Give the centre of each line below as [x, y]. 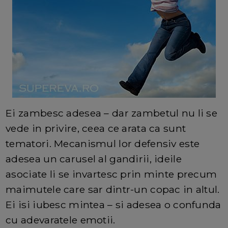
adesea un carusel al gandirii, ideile [94, 159]
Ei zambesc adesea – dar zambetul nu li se [112, 113]
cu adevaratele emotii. [61, 220]
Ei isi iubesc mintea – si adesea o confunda [113, 204]
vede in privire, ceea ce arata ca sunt [96, 128]
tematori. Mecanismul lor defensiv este [103, 143]
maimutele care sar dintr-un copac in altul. [113, 189]
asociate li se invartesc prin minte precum [111, 174]
